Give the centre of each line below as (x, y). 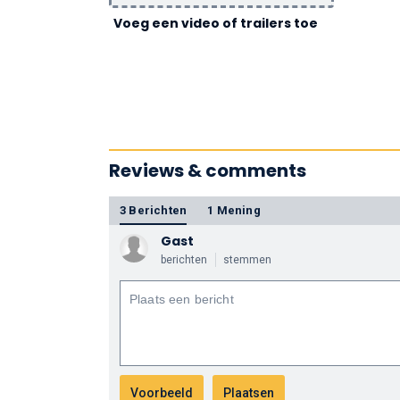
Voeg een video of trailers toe (216, 23)
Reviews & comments (208, 171)
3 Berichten (154, 210)
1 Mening (234, 210)
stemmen (247, 260)
